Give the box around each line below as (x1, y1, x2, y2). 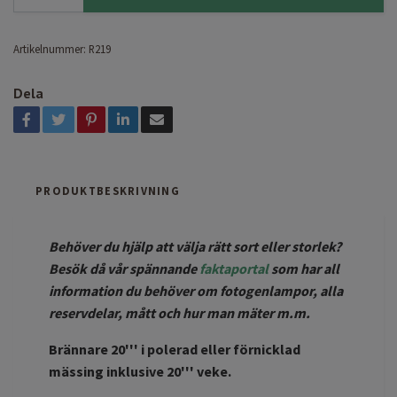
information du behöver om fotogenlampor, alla (49, 281, 343, 300)
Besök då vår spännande (49, 259, 199, 277)
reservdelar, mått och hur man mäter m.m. (49, 303, 310, 322)
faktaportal (199, 259, 269, 277)
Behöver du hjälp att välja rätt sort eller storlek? (49, 237, 341, 255)
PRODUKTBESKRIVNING (35, 183, 181, 198)
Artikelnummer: (13, 41, 86, 56)
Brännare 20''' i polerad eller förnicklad (49, 339, 300, 358)
